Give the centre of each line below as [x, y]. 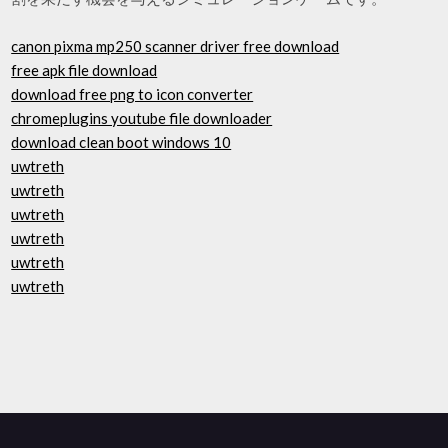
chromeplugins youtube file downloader [142, 118]
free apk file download [84, 70]
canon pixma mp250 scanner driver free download [175, 46]
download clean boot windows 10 [121, 142]
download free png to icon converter [132, 94]
